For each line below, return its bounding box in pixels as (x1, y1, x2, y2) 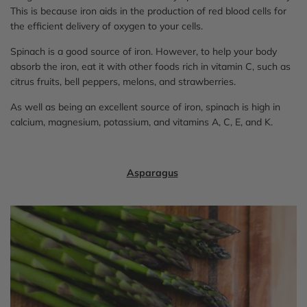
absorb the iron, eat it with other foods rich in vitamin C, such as (10, 60, 291, 73)
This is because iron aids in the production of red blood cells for (10, 4, 286, 17)
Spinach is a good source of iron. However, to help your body (10, 45, 277, 58)
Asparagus (126, 166, 178, 179)
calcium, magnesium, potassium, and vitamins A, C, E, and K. (10, 115, 273, 128)
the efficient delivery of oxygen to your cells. (10, 19, 203, 32)
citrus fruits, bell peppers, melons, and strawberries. (10, 75, 236, 88)
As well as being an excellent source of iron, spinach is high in (10, 100, 280, 113)
